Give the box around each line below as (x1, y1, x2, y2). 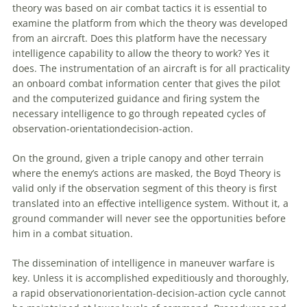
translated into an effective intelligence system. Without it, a (12, 197, 288, 210)
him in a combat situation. (12, 227, 133, 241)
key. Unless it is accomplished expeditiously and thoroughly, (12, 271, 289, 285)
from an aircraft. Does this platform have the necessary (12, 32, 267, 45)
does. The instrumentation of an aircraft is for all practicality (12, 62, 290, 75)
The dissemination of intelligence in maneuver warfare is (12, 256, 275, 270)
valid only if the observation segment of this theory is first (12, 182, 277, 195)
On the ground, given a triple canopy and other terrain (12, 151, 264, 165)
